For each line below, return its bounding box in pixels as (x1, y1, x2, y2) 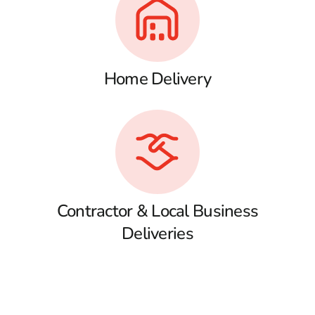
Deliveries (122, 221, 193, 245)
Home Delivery (103, 67, 212, 90)
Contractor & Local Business (56, 199, 259, 222)
